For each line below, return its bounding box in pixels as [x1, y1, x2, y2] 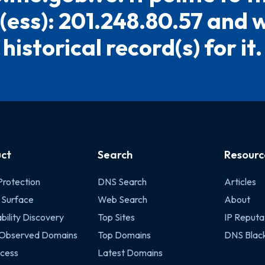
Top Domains [97, 229, 151, 241]
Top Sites [97, 211, 135, 223]
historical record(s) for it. [3, 33, 262, 62]
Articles [224, 176, 256, 188]
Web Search [97, 193, 147, 205]
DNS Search [97, 176, 147, 188]
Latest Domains [97, 247, 163, 258]
